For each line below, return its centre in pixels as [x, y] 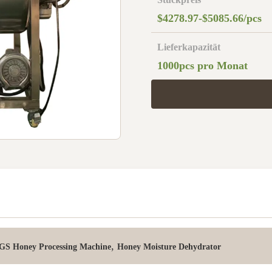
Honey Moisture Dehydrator [169, 247]
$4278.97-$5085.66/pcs [209, 18]
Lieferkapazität [189, 47]
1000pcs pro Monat [202, 66]
